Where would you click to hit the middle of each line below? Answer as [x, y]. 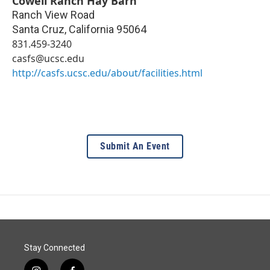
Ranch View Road [53, 15]
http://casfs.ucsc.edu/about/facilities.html [107, 73]
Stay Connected [55, 248]
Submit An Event [135, 146]
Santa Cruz [38, 30]
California [91, 30]
